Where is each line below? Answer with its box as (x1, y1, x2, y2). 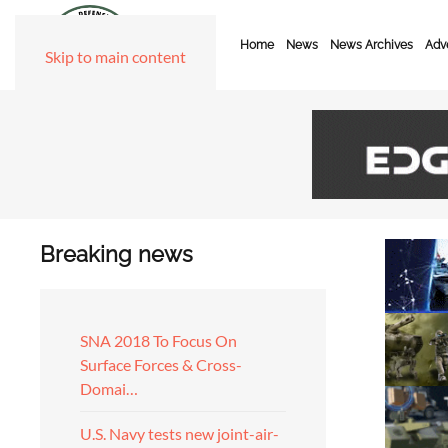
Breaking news (40, 241, 193, 267)
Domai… (80, 379, 138, 398)
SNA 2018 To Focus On (80, 331, 237, 350)
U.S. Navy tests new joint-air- (80, 424, 279, 443)
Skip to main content (45, 47, 186, 66)
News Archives (330, 38, 413, 52)
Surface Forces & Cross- (80, 355, 242, 374)
